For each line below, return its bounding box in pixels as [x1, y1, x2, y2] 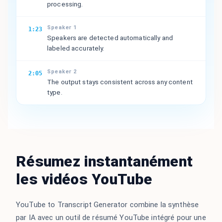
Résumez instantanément [16, 152, 193, 170]
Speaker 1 [47, 24, 77, 31]
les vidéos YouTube [16, 170, 153, 188]
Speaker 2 [47, 68, 77, 75]
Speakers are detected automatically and [47, 33, 173, 42]
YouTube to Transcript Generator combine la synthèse [16, 200, 199, 209]
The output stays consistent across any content [47, 77, 193, 86]
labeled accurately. [47, 44, 105, 52]
